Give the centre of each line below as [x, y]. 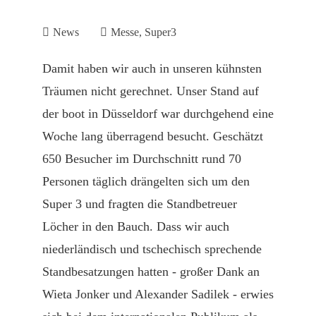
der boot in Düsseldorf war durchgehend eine [158, 114]
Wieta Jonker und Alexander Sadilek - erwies [158, 294]
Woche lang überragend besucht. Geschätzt [153, 136]
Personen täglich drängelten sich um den [146, 181]
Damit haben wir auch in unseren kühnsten [152, 68]
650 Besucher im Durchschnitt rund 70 [142, 159]
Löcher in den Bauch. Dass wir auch [136, 226]
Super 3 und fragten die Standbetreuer [140, 204]
